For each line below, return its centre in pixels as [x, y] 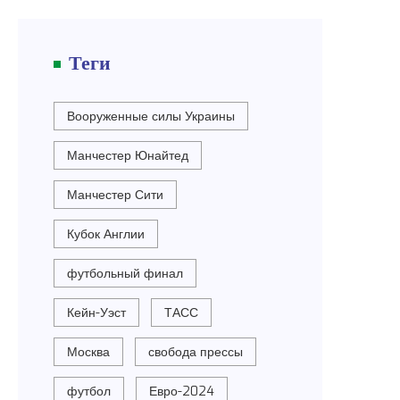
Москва [89, 352]
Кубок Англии [106, 234]
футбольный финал [125, 274]
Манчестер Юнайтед [128, 156]
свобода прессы [196, 352]
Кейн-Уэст [97, 313]
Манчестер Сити [116, 195]
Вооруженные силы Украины [151, 117]
